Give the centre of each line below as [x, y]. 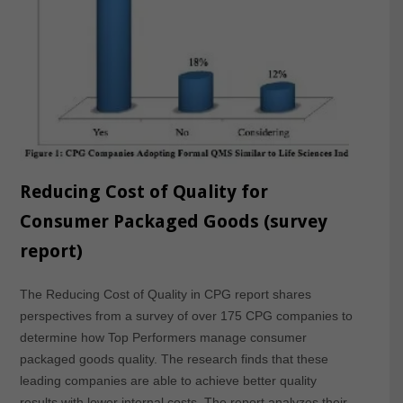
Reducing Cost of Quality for [143, 192]
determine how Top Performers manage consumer [163, 338]
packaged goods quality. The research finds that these [174, 359]
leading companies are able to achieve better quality [168, 381]
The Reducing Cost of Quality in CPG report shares [165, 295]
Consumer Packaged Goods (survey [173, 222]
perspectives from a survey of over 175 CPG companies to [186, 316]
